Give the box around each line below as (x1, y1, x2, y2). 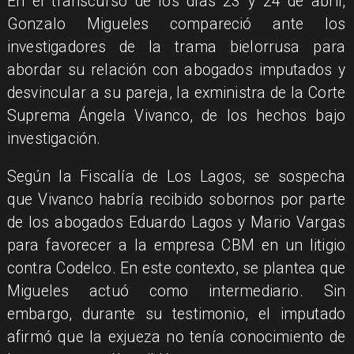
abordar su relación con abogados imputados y (6, 60, 346, 79)
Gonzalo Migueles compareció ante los (6, 14, 346, 33)
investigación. (6, 129, 101, 148)
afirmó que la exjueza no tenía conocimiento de (6, 328, 346, 347)
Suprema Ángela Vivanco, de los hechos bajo (6, 106, 346, 125)
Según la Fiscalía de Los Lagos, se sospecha (6, 168, 346, 186)
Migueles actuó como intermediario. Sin (6, 282, 346, 301)
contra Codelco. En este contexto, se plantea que (6, 259, 346, 278)
